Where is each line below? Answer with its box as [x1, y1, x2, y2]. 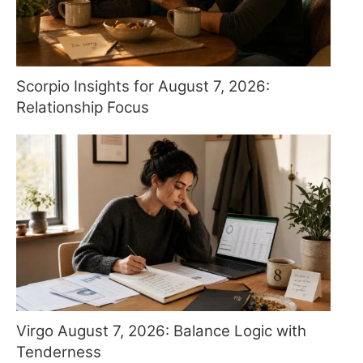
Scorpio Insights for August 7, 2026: [16, 77, 270, 96]
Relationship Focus [16, 98, 149, 117]
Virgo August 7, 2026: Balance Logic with [16, 322, 306, 341]
